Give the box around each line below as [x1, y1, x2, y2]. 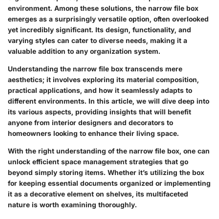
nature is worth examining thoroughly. [8, 200, 137, 209]
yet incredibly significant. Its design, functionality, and [8, 25, 191, 34]
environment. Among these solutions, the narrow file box [8, 3, 198, 12]
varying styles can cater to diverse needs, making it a [8, 36, 187, 44]
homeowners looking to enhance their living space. [8, 129, 179, 137]
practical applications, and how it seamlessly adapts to [8, 86, 192, 94]
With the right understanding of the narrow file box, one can [8, 146, 210, 155]
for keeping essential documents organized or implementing [8, 178, 211, 187]
